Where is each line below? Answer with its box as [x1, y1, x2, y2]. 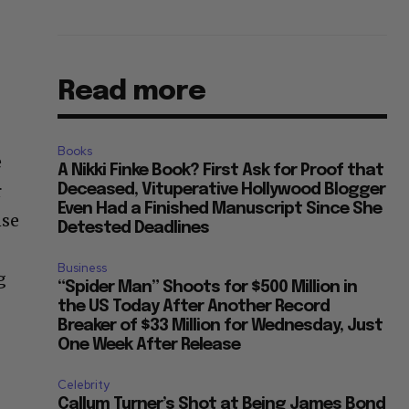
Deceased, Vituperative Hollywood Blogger [58, 182, 386, 199]
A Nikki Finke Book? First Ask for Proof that [58, 163, 384, 180]
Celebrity [58, 377, 110, 393]
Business [58, 260, 108, 277]
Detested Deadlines [58, 220, 210, 237]
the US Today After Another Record [58, 299, 330, 316]
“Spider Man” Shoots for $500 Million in [58, 279, 358, 297]
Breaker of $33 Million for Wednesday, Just [58, 318, 383, 335]
